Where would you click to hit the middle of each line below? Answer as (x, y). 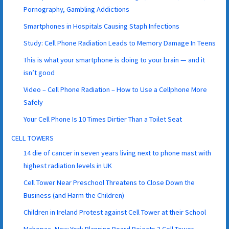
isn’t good (39, 72)
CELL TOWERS (33, 138)
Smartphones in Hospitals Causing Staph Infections (102, 26)
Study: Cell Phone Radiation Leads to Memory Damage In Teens (120, 43)
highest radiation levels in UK (68, 165)
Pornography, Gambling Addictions (77, 9)
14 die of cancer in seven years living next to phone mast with (118, 153)
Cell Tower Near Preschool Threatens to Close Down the (109, 182)
